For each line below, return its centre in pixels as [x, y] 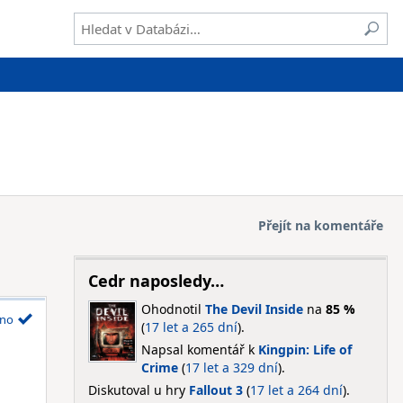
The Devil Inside [254, 309]
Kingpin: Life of [304, 349]
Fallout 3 [215, 390]
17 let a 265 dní [191, 327]
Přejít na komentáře [321, 225]
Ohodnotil [173, 309]
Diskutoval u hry [138, 390]
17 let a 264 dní [296, 390]
